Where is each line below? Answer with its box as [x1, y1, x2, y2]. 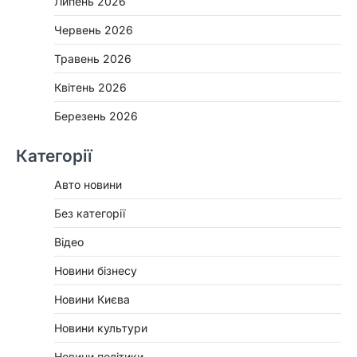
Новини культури [54, 321, 147, 335]
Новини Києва [54, 292, 130, 307]
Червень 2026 [54, 23, 133, 37]
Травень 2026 [54, 52, 131, 66]
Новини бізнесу [54, 264, 137, 278]
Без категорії [54, 206, 125, 221]
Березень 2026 [54, 109, 138, 124]
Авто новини [54, 178, 122, 192]
